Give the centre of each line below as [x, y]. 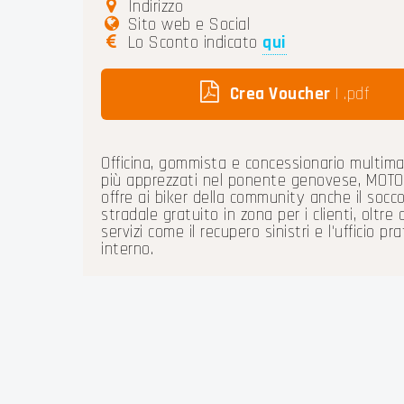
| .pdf [350, 94]
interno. [127, 249]
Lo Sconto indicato [193, 42]
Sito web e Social [187, 24]
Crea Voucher [280, 94]
